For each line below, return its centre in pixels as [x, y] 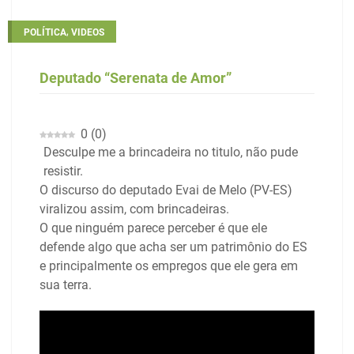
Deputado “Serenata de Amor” [136, 77]
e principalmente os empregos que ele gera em [169, 265]
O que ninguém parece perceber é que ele [153, 228]
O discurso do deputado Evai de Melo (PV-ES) [166, 190]
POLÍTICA [45, 32]
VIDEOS [88, 32]
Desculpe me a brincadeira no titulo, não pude [171, 152]
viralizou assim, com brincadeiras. [134, 209]
